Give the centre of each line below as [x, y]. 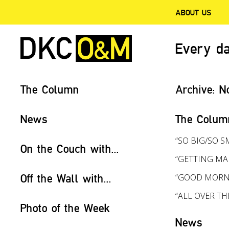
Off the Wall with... [66, 178]
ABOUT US [193, 12]
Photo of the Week [65, 208]
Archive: [198, 89]
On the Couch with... [70, 148]
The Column [50, 89]
